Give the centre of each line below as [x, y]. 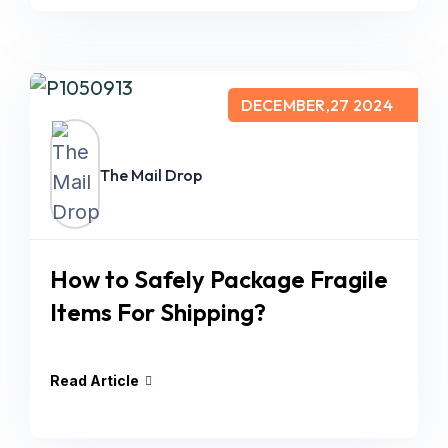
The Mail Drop [151, 174]
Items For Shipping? [158, 311]
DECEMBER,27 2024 [316, 104]
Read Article [94, 380]
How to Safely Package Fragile [219, 278]
